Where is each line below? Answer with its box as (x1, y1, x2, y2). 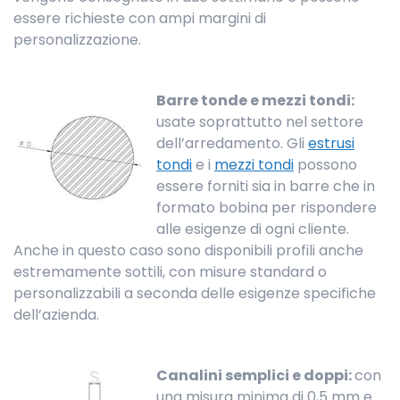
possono (294, 154, 357, 176)
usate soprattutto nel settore (156, 112, 363, 133)
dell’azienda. (13, 304, 99, 326)
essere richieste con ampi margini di (13, 8, 266, 29)
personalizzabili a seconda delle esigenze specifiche (13, 283, 376, 304)
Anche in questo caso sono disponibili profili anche (13, 240, 363, 262)
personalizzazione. (13, 29, 141, 51)
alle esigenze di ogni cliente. (156, 219, 349, 240)
